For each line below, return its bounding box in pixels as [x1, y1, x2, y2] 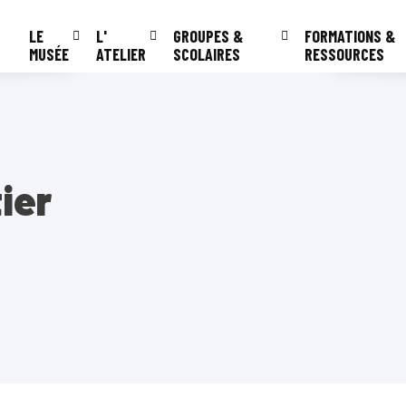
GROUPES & [173, 26, 244, 46]
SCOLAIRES [173, 44, 241, 64]
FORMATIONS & [304, 26, 396, 46]
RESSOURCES [304, 44, 385, 64]
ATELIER [96, 44, 147, 64]
